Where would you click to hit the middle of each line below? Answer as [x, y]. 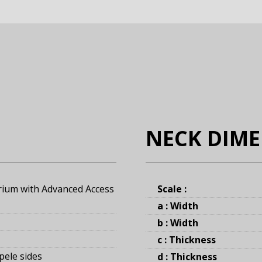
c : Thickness [187, 240]
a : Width [178, 206]
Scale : [172, 189]
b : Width [178, 223]
